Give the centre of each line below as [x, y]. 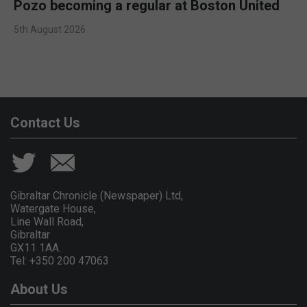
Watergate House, [53, 208]
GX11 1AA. [36, 247]
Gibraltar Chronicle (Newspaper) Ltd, [97, 195]
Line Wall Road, [47, 221]
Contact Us [45, 122]
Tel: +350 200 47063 [60, 260]
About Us [39, 289]
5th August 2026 [50, 29]
